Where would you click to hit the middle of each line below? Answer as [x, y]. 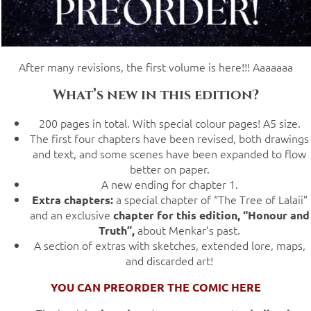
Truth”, [117, 230]
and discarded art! [169, 261]
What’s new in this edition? [155, 95]
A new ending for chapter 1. [169, 184]
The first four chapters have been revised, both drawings [169, 138]
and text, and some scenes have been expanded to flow [169, 154]
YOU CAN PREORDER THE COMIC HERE [155, 287]
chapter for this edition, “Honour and [210, 215]
